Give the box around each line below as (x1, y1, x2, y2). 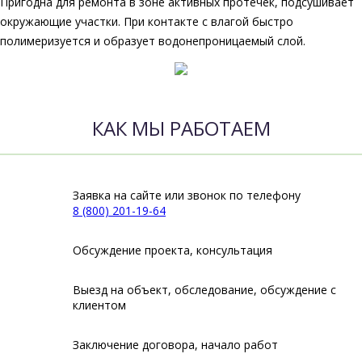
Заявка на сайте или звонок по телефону (73, 187, 301, 203)
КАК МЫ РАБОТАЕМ (91, 114, 271, 141)
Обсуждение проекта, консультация (73, 242, 272, 258)
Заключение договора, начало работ (73, 336, 278, 352)
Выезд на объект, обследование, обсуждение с (73, 281, 336, 297)
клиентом (73, 297, 126, 313)
